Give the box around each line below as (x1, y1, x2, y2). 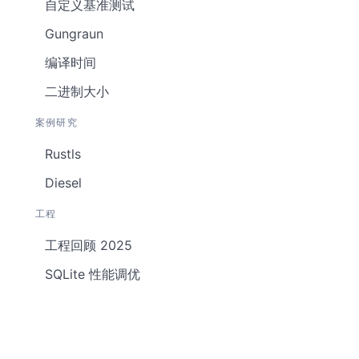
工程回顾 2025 (45, 237, 132, 253)
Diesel (45, 175, 82, 191)
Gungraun (45, 26, 103, 42)
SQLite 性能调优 (45, 266, 140, 282)
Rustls (45, 146, 81, 162)
